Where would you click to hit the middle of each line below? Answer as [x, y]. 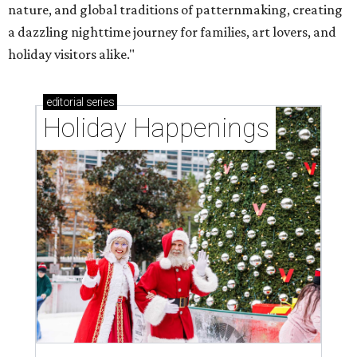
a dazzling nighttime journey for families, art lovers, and [172, 32]
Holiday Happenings [156, 128]
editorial [65, 102]
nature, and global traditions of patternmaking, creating [175, 10]
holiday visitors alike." [71, 55]
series [99, 102]
